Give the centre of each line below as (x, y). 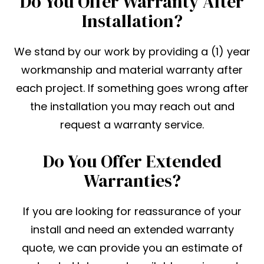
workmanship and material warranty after (132, 70)
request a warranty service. (132, 125)
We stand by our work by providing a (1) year (132, 52)
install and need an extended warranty (132, 230)
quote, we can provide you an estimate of (132, 248)
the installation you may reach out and (132, 107)
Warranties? (132, 181)
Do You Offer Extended (132, 161)
